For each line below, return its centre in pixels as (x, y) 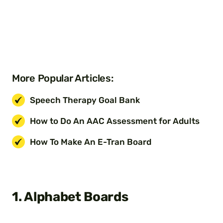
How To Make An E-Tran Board (91, 142)
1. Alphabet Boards (70, 197)
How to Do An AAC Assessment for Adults (115, 121)
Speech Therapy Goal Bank (85, 100)
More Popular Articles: (63, 78)
